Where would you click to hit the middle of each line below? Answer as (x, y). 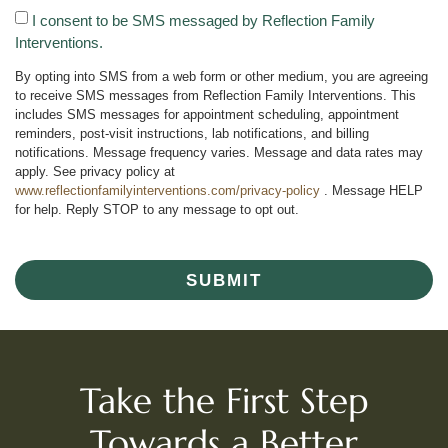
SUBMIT (224, 280)
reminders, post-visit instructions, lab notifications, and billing (192, 134)
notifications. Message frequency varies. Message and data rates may (219, 153)
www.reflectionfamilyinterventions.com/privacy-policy (167, 191)
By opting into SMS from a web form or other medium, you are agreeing (221, 77)
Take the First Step (224, 401)
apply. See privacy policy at (95, 172)
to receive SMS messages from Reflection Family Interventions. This (215, 96)
